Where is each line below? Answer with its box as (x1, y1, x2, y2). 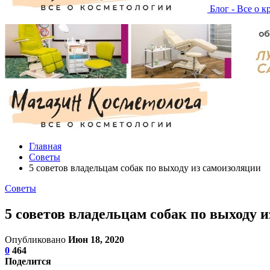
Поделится (5, 256, 51, 266)
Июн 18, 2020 (68, 234, 124, 245)
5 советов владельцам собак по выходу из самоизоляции (29, 163, 261, 173)
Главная (29, 141, 61, 151)
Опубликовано (5, 234, 68, 245)
